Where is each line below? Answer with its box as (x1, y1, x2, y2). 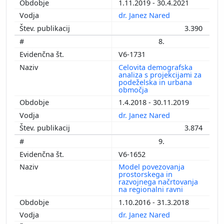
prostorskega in (118, 169, 172, 179)
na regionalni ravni (118, 184, 185, 194)
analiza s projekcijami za (118, 69, 201, 79)
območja (118, 84, 150, 94)
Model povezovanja (118, 162, 184, 172)
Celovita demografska (118, 62, 192, 72)
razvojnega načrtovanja (118, 177, 198, 187)
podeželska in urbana (118, 77, 192, 87)
